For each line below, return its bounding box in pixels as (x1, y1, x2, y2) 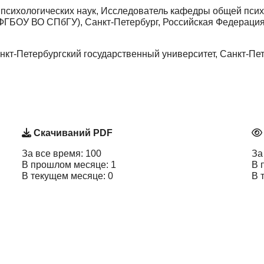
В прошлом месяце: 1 (22, 160, 116, 170)
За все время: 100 (22, 148, 101, 159)
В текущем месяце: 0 (22, 171, 113, 181)
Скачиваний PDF (31, 128, 113, 138)
